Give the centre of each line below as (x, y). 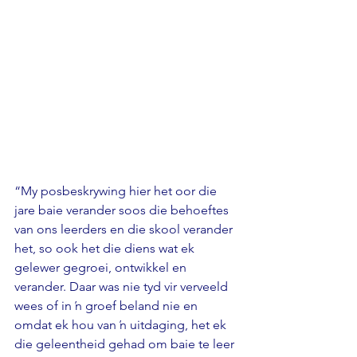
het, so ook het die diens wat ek (106, 248)
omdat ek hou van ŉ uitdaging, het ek (122, 324)
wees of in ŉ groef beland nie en (108, 305)
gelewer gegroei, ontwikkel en (102, 267)
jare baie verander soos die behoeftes (123, 210)
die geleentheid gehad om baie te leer (126, 343)
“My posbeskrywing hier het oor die (117, 190)
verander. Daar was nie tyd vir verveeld (123, 286)
